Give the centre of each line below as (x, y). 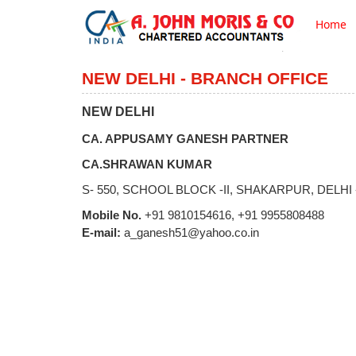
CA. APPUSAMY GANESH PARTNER (185, 139)
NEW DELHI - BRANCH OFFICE (205, 78)
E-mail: (103, 232)
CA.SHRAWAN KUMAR (147, 164)
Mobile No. (112, 215)
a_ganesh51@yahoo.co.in (192, 232)
